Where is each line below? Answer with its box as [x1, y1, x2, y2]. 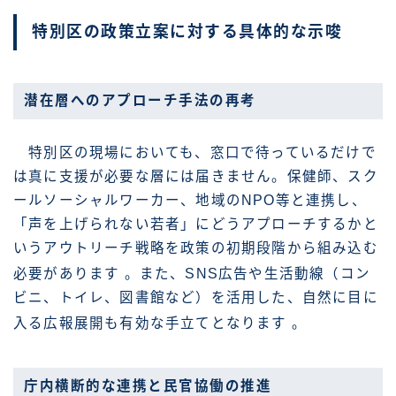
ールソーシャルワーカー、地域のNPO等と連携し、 [13, 193, 367, 209]
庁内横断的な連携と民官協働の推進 [24, 377, 272, 393]
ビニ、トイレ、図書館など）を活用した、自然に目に [13, 290, 378, 306]
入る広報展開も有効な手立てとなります [13, 316, 292, 331]
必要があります [13, 266, 125, 282]
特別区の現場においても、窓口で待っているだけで [13, 145, 377, 161]
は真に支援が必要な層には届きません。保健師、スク [13, 169, 378, 185]
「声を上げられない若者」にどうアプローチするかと [13, 217, 378, 232]
